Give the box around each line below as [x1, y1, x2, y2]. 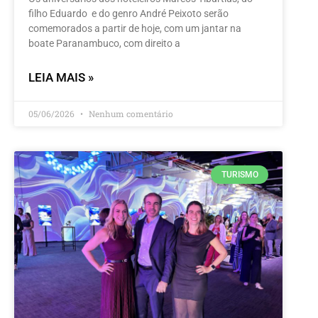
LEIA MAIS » [28, 70, 94, 84]
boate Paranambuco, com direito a [28, 37, 180, 49]
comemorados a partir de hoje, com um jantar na [28, 22, 241, 34]
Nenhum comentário [87, 107, 173, 119]
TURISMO [221, 169, 258, 180]
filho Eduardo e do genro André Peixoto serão [28, 7, 229, 19]
